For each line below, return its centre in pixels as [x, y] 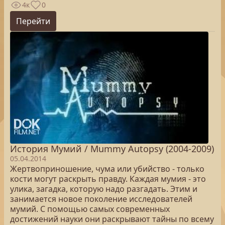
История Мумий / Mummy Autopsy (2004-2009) [112, 149]
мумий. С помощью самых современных [90, 209]
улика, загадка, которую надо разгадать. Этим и [104, 189]
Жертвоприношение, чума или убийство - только [107, 169]
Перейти [33, 21]
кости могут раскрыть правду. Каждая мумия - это [108, 179]
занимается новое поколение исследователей [101, 199]
